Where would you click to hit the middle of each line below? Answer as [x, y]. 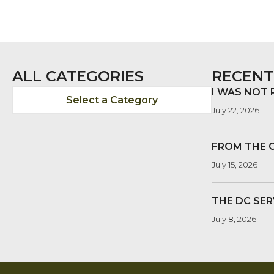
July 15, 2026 [235, 165]
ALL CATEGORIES [78, 76]
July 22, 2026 [235, 110]
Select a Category [112, 100]
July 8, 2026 [234, 219]
